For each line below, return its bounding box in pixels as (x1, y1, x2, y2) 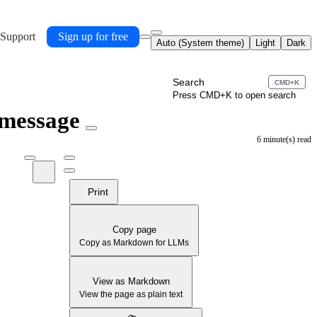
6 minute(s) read (257, 134, 311, 144)
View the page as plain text (79, 289, 183, 299)
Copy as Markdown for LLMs (79, 238, 189, 248)
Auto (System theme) (156, 38, 244, 48)
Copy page (112, 224, 156, 235)
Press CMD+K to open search (172, 90, 296, 100)
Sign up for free (58, 30, 128, 42)
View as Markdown (92, 276, 170, 287)
